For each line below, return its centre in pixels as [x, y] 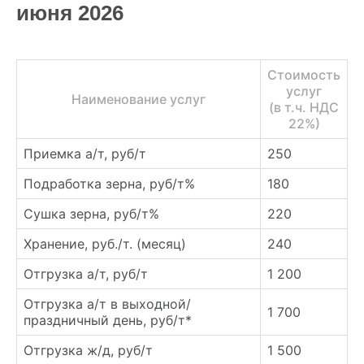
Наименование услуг [139, 100]
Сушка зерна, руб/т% [91, 214]
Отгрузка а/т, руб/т [86, 274]
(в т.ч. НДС [304, 108]
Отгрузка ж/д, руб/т [88, 351]
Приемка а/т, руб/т [85, 154]
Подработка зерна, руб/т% [109, 184]
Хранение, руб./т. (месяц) [105, 244]
